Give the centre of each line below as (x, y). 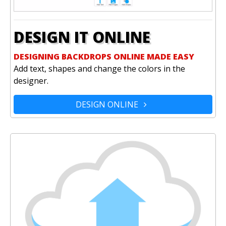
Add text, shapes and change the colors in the (99, 69)
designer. (31, 81)
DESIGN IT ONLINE (82, 37)
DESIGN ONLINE (108, 105)
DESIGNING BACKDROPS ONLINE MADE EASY (104, 57)
